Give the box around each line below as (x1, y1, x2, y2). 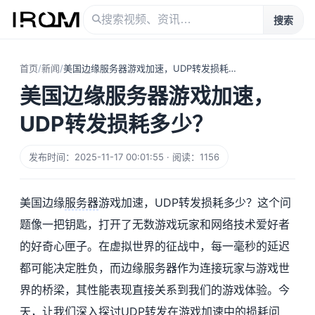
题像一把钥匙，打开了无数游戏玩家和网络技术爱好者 (20, 217, 290, 231)
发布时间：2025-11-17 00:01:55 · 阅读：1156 (29, 151, 219, 162)
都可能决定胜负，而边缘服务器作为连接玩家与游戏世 (20, 261, 290, 275)
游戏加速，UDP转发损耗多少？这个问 (98, 195, 291, 210)
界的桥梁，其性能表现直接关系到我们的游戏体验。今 (20, 283, 290, 297)
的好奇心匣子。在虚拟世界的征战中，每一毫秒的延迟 (20, 239, 290, 253)
